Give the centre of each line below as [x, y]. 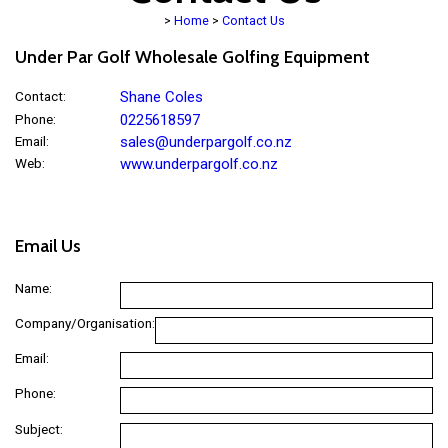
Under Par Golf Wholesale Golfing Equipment [192, 56]
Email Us [48, 245]
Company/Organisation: [85, 323]
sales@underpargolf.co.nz [205, 141]
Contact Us [253, 21]
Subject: [39, 428]
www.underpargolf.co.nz [198, 163]
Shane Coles [161, 97]
